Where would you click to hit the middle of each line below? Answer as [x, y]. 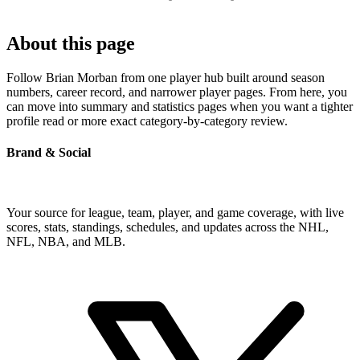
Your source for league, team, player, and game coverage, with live [175, 213]
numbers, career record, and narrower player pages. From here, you [177, 92]
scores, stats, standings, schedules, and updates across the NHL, [168, 227]
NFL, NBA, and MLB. [66, 242]
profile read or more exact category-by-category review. [147, 121]
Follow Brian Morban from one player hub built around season [166, 77]
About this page [71, 43]
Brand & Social [49, 152]
